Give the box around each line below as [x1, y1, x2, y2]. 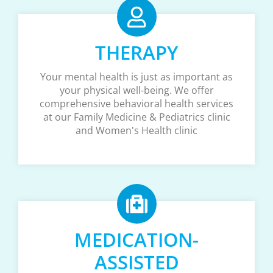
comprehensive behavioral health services [40, 97, 233, 111]
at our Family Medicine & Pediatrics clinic [43, 110, 230, 124]
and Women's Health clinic [76, 124, 197, 138]
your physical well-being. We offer [59, 83, 214, 97]
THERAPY [95, 40, 178, 66]
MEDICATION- [74, 227, 199, 253]
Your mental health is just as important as [40, 70, 233, 84]
